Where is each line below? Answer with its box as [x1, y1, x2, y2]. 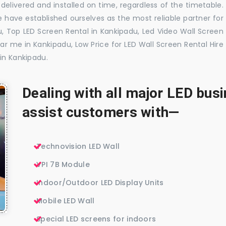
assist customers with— [22, 104, 180, 121]
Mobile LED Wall [36, 196, 95, 206]
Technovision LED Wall [36, 141, 120, 152]
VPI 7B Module [36, 159, 90, 170]
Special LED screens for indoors [36, 214, 156, 224]
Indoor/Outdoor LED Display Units [36, 178, 164, 188]
